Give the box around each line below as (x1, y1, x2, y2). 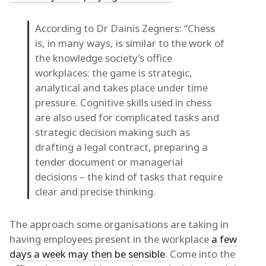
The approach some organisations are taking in (9, 217, 229, 231)
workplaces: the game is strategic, (35, 66, 192, 80)
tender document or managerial (35, 155, 183, 169)
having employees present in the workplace (9, 232, 211, 246)
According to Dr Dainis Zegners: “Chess (35, 21, 215, 35)
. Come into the (165, 247, 235, 261)
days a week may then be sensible (9, 247, 165, 261)
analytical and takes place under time (35, 81, 208, 94)
